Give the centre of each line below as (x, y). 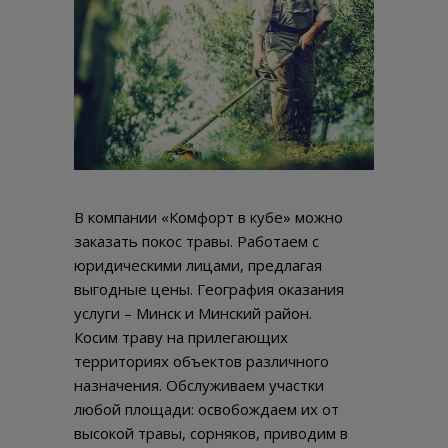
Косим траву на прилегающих (181, 337)
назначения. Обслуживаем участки (199, 385)
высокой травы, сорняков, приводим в (211, 433)
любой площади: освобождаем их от (206, 409)
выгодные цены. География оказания (209, 289)
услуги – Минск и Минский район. (193, 313)
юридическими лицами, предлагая (198, 265)
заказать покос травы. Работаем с (196, 241)
